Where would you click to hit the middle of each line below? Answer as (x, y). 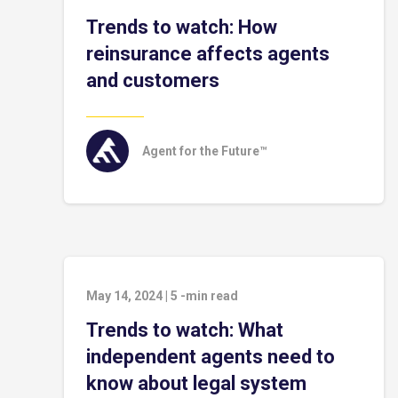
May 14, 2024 (124, 296)
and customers (153, 80)
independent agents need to (211, 357)
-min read (209, 296)
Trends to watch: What (185, 330)
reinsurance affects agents (208, 54)
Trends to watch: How (182, 27)
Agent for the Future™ (205, 151)
